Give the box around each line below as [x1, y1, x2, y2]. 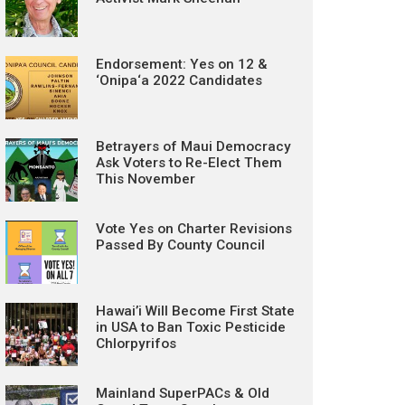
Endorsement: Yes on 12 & [96, 56, 268, 72]
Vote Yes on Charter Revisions [96, 221, 292, 237]
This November [96, 171, 195, 187]
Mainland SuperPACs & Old [96, 385, 269, 401]
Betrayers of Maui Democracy [96, 138, 291, 155]
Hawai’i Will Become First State [96, 303, 295, 319]
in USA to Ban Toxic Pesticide [96, 319, 286, 335]
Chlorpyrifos [96, 335, 176, 352]
